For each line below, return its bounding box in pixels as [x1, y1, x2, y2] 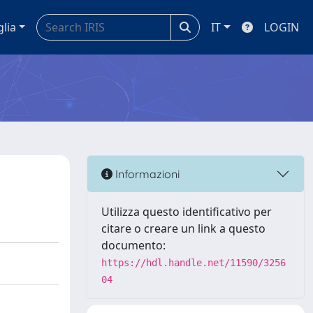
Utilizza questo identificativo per [101, 204, 272, 219]
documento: [101, 238, 166, 253]
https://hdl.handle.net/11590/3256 [101, 257, 286, 268]
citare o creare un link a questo [101, 221, 265, 236]
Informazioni [112, 166, 180, 181]
